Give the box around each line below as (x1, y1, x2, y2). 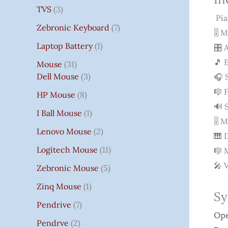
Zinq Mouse (37, 181, 81, 191)
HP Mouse (37, 89, 75, 100)
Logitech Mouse (37, 144, 98, 155)
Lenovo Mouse (37, 126, 92, 136)
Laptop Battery (37, 40, 93, 51)
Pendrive (37, 199, 71, 210)
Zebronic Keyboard (37, 22, 109, 33)
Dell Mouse (37, 71, 79, 81)
